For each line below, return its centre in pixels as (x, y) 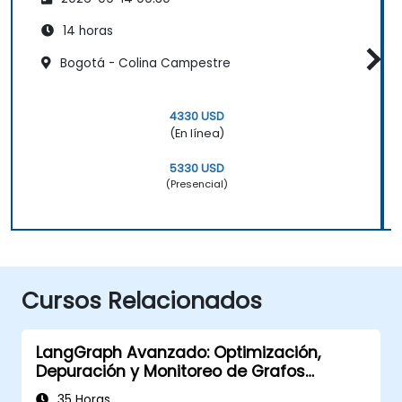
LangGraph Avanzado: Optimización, (178, 352)
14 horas (86, 31)
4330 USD (197, 116)
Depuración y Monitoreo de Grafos (170, 371)
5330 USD (197, 168)
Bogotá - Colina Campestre (144, 63)
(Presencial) (197, 184)
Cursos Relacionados (142, 301)
